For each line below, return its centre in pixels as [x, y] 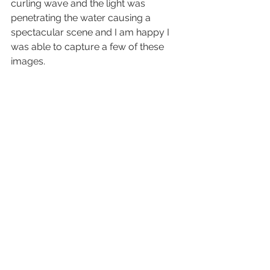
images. [28, 61]
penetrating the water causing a [82, 18]
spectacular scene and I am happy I [91, 33]
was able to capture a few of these [89, 47]
